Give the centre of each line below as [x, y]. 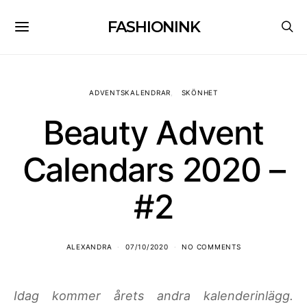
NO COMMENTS [211, 247]
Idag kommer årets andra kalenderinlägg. [153, 296]
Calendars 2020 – [153, 170]
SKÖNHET [199, 93]
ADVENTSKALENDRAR [130, 93]
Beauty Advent [153, 133]
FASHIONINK [153, 27]
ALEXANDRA [89, 247]
